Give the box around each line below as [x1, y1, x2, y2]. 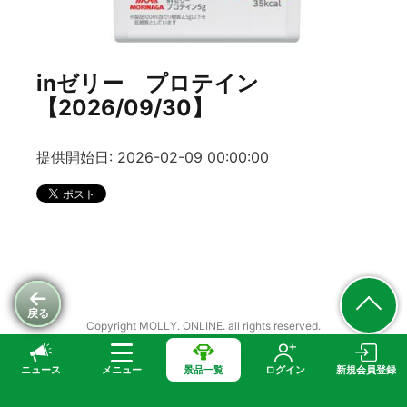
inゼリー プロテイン [36, 70, 259, 96]
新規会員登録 [336, 364, 397, 376]
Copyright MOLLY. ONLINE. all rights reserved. [86, 319, 321, 333]
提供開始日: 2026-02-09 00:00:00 [36, 148, 269, 167]
